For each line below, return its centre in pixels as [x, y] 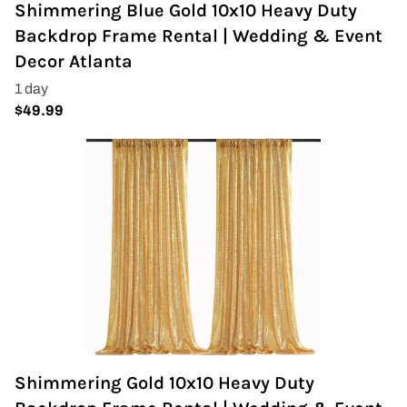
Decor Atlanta [74, 61]
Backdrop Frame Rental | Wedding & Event [199, 36]
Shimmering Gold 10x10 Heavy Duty [164, 383]
